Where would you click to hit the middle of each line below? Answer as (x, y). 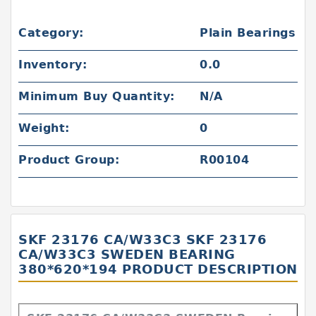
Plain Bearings (248, 33)
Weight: (44, 128)
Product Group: (69, 160)
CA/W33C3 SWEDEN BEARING (127, 254)
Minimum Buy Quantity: (97, 96)
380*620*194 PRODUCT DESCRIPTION (158, 269)
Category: (51, 33)
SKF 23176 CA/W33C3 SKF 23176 (142, 239)
